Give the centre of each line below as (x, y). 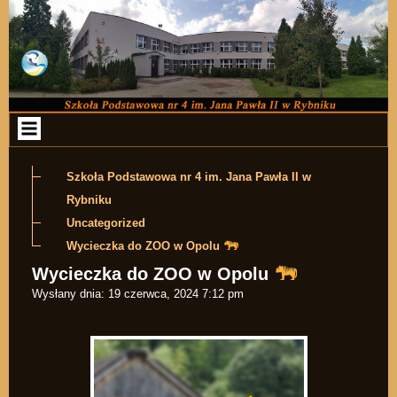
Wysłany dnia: (68, 293)
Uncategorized (106, 223)
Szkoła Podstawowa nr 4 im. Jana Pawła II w (189, 177)
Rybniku (89, 200)
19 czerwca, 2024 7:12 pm (176, 293)
